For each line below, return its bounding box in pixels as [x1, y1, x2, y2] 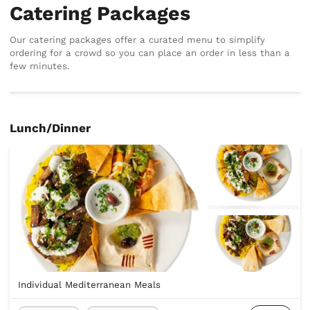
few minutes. [10, 60, 71, 71]
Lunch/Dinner [10, 121, 91, 136]
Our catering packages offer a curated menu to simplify [10, 34, 266, 45]
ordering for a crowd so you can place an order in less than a [10, 47, 291, 58]
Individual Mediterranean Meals [17, 280, 161, 291]
